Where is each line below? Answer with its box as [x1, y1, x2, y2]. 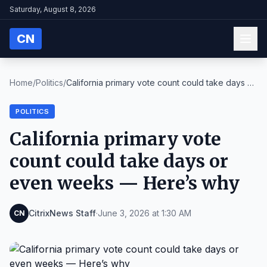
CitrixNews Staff [29, 208, 96, 218]
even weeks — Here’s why [10, 172, 240, 194]
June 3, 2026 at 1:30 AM [98, 208, 191, 218]
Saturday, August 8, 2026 [10, 5, 96, 14]
